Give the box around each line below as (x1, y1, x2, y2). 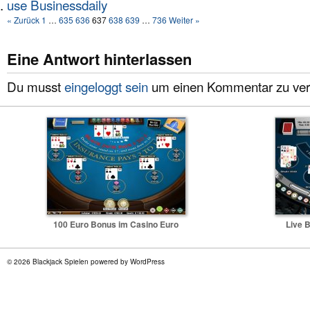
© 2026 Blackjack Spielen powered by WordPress (7, 256, 165, 266)
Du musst (7, 77, 64, 96)
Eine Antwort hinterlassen (7, 48, 192, 71)
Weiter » (169, 14, 200, 26)
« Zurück (7, 14, 39, 26)
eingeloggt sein (64, 77, 148, 96)
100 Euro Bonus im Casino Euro (53, 217, 179, 230)
